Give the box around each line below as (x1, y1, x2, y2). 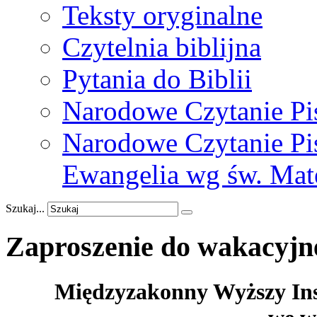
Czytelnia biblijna (62, 32, 261, 62)
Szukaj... (6, 202, 45, 214)
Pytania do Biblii (62, 64, 252, 94)
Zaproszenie (6, 230, 154, 263)
